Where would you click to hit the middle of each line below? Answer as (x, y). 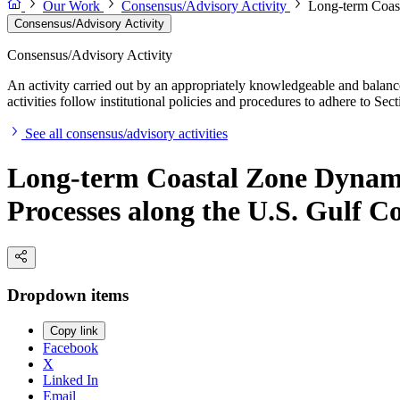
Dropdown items (68, 295)
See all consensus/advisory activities (126, 134)
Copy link (74, 331)
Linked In (71, 380)
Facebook (71, 348)
